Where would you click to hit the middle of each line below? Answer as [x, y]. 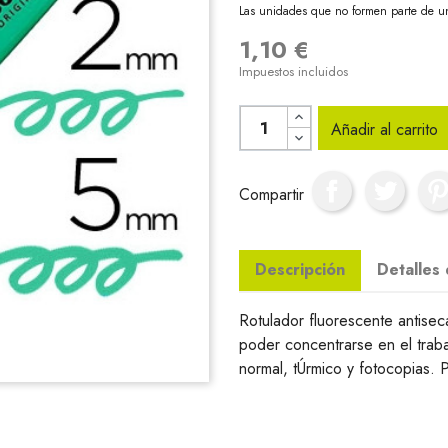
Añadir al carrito [385, 130]
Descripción [300, 270]
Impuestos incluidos [293, 72]
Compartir [271, 194]
